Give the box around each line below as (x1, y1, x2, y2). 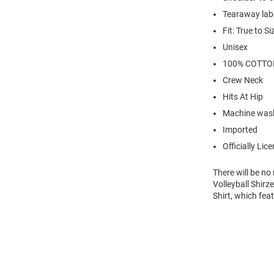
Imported (223, 124, 257, 135)
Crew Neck (223, 75, 263, 85)
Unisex (223, 42, 248, 52)
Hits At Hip (223, 91, 263, 102)
